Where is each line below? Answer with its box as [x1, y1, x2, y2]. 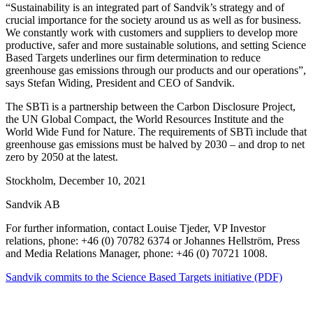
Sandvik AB [6, 198, 60, 211]
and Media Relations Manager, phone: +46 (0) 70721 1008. [6, 247, 268, 260]
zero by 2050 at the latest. [6, 151, 118, 163]
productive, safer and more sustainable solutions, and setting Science [6, 39, 306, 52]
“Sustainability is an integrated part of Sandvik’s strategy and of [6, 1, 284, 14]
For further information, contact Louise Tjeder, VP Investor [6, 222, 265, 235]
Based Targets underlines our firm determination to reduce [6, 52, 261, 64]
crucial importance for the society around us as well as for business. [6, 14, 301, 27]
